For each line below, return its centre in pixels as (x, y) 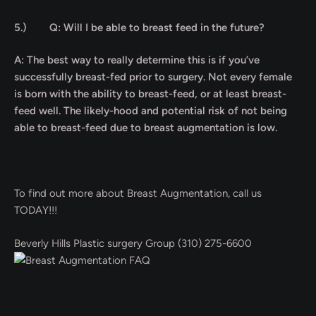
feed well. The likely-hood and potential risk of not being (151, 111)
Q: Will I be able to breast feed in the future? (157, 27)
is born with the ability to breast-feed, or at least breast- (150, 94)
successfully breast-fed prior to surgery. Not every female (153, 77)
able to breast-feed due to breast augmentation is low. (146, 128)
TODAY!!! (36, 210)
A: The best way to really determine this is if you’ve (137, 60)
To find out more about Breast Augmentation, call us (138, 193)
